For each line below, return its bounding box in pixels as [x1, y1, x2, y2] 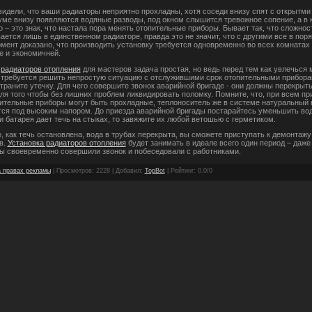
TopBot [144, 166, 165, 174]
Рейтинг [170, 166, 194, 174]
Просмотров [56, 166, 92, 174]
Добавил [115, 166, 141, 174]
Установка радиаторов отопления [7, 139, 126, 148]
